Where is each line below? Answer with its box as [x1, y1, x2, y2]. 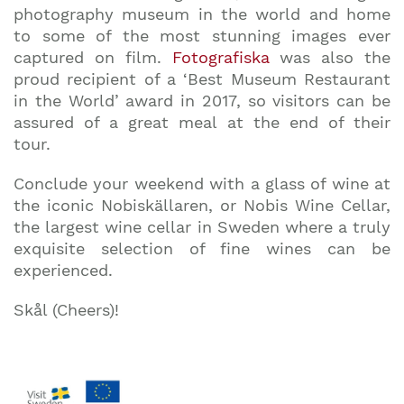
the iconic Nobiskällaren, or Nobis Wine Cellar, [14, 195, 390, 215]
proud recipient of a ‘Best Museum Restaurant [14, 69, 390, 88]
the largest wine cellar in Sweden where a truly [14, 216, 390, 236]
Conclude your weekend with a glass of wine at [14, 173, 390, 193]
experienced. [14, 260, 118, 280]
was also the [269, 47, 390, 67]
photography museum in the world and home [14, 4, 390, 23]
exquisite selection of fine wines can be [14, 238, 390, 258]
